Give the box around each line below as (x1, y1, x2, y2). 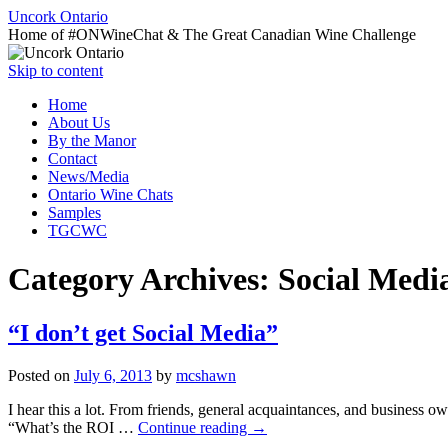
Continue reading (138, 418, 251, 436)
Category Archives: (8, 261, 278, 298)
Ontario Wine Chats (48, 186, 173, 203)
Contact (48, 150, 97, 167)
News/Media (48, 168, 129, 185)
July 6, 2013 (74, 366, 152, 384)
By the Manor (48, 132, 136, 149)
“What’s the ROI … (8, 418, 138, 436)
